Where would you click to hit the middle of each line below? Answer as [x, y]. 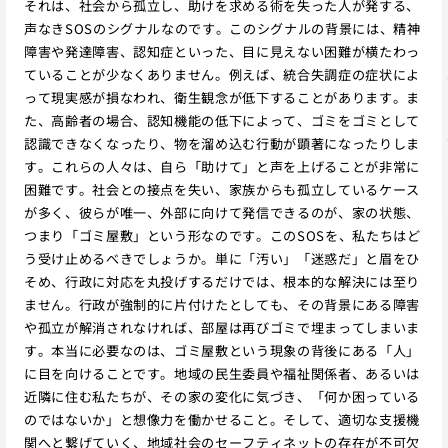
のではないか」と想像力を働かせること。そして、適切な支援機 [221, 419]
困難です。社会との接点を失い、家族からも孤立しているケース [221, 189]
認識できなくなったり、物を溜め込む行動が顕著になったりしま [221, 143]
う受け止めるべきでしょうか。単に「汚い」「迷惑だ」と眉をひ [221, 258]
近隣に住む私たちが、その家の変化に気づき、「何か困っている [221, 396]
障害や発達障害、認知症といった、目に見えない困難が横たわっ [221, 51]
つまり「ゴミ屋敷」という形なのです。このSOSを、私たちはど [222, 235]
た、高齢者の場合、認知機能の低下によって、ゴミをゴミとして [221, 120]
